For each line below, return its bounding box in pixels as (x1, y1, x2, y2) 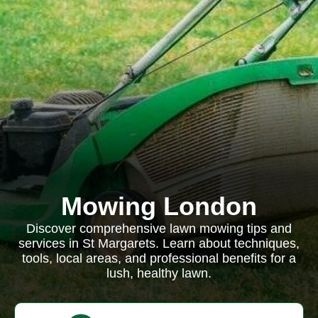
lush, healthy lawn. (106, 266, 212, 280)
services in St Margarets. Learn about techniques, (18, 236, 300, 251)
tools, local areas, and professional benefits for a (22, 251, 296, 265)
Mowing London (61, 192, 257, 221)
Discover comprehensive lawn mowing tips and (26, 221, 292, 236)
